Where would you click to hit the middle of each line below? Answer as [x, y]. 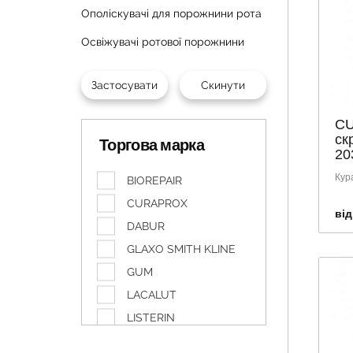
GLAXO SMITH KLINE [181, 249]
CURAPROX [157, 203]
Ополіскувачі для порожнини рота [171, 13]
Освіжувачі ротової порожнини [163, 42]
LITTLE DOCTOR [170, 340]
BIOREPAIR [154, 180]
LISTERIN [151, 318]
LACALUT [152, 295]
